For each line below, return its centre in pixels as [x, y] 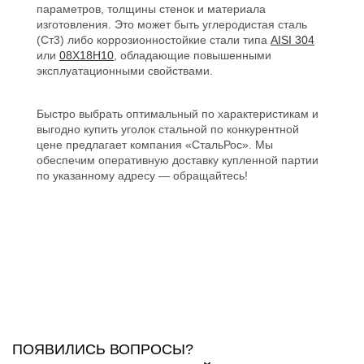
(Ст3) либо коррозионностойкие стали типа [154, 39]
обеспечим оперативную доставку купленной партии [178, 160]
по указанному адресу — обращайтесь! [142, 175]
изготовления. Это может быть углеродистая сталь [172, 24]
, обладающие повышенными [193, 55]
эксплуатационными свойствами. [125, 70]
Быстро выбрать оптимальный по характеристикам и [178, 113]
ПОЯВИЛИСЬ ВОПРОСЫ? [103, 350]
